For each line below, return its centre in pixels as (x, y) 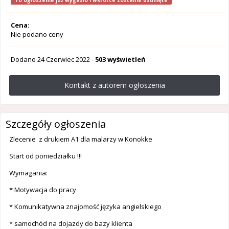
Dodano (24, 60)
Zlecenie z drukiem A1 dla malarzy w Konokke (82, 139)
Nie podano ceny (37, 35)
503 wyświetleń (120, 60)
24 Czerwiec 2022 (64, 60)
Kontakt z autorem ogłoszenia (114, 85)
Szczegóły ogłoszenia (56, 124)
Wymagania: (28, 173)
